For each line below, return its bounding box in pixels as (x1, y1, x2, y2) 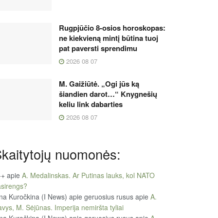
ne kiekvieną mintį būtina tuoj (59, 32, 158, 43)
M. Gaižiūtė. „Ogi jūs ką (59, 78, 139, 89)
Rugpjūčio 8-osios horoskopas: (59, 22, 165, 33)
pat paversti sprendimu (59, 42, 137, 54)
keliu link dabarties (59, 98, 123, 109)
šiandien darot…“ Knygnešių (59, 88, 157, 99)
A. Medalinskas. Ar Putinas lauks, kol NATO (22, 170, 155, 180)
